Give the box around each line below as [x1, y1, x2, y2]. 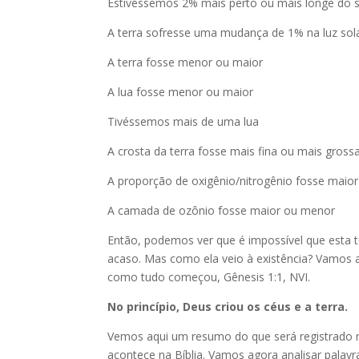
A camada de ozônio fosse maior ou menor [107, 203, 336, 218]
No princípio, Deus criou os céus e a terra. [107, 299, 349, 314]
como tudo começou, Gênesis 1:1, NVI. [107, 269, 311, 284]
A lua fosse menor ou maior [107, 84, 254, 99]
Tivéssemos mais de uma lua [107, 114, 260, 129]
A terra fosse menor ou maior [107, 54, 264, 70]
